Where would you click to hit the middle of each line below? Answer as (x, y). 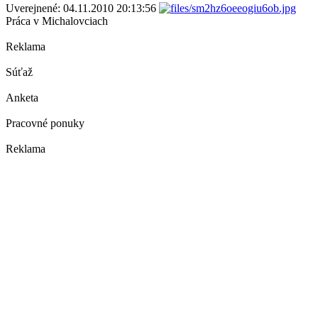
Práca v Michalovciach (57, 21)
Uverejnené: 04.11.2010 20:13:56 (82, 8)
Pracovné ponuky (45, 123)
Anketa (22, 97)
